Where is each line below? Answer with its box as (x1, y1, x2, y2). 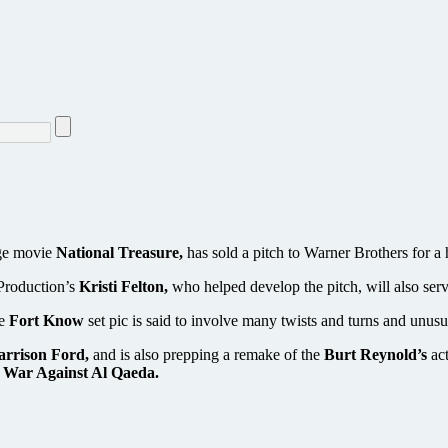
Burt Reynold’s (324, 345, 427, 363)
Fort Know (9, 311, 84, 329)
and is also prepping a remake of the (89, 345, 324, 363)
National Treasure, (56, 243, 183, 261)
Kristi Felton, (79, 277, 168, 295)
